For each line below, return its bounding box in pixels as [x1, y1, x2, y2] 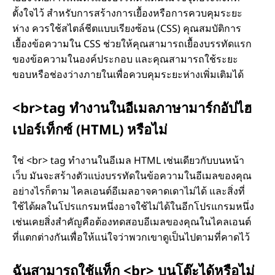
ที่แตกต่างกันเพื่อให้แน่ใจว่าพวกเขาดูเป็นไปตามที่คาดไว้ [12, 230, 250, 244]
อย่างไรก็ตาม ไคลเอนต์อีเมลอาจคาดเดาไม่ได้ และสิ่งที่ [12, 184, 245, 198]
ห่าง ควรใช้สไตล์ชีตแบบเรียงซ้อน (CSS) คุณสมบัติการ [12, 21, 241, 35]
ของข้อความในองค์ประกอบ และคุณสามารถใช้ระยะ [12, 52, 238, 66]
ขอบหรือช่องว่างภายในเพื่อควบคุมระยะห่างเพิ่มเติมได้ [12, 67, 244, 81]
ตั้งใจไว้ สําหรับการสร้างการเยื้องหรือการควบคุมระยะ [12, 6, 242, 20]
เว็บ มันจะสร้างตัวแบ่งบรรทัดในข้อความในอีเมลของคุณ [12, 168, 252, 182]
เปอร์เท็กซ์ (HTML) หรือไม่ [12, 119, 168, 138]
